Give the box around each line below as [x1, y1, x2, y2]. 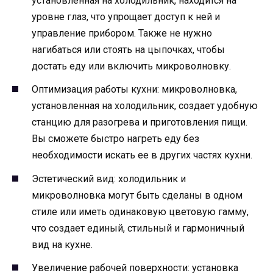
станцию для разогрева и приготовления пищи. [32, 116, 247, 129]
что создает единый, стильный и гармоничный [32, 222, 244, 234]
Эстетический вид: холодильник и [32, 172, 186, 185]
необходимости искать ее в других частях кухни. [32, 149, 252, 161]
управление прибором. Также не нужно [32, 27, 212, 40]
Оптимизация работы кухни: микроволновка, [32, 83, 237, 96]
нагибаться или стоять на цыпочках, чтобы [32, 44, 225, 56]
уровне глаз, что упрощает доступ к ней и [32, 11, 220, 23]
